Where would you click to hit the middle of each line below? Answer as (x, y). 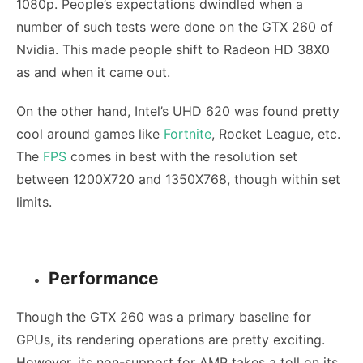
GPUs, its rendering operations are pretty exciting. (171, 340)
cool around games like (90, 134)
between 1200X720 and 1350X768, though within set (178, 179)
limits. (36, 202)
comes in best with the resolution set (182, 157)
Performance (104, 279)
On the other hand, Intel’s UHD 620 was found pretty (178, 111)
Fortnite (188, 134)
